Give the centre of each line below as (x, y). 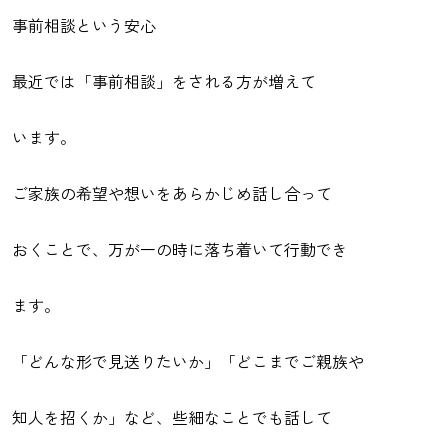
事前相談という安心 (84, 25)
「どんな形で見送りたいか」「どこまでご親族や (188, 361)
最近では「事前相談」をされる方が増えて (164, 81)
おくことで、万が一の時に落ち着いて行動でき (180, 249)
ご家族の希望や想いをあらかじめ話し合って (172, 193)
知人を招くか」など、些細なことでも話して (172, 417)
